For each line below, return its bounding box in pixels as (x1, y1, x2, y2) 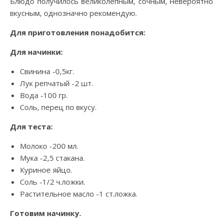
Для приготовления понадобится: (10, 27, 145, 37)
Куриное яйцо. (20, 165, 72, 175)
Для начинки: (10, 47, 63, 57)
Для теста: (10, 121, 53, 131)
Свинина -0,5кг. (20, 66, 74, 76)
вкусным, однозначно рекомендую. (10, 8, 137, 18)
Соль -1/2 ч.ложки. (20, 177, 85, 187)
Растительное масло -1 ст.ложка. (20, 189, 137, 199)
